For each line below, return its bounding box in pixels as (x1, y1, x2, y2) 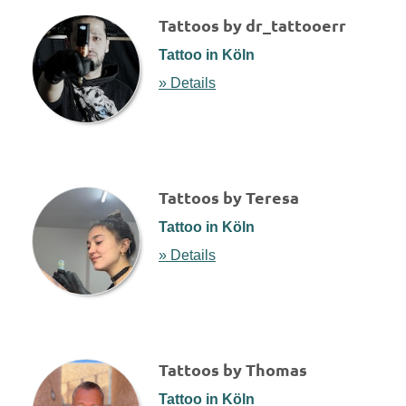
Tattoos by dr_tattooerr (159, 14, 346, 36)
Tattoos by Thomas (159, 359, 307, 381)
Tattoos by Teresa (159, 187, 299, 208)
